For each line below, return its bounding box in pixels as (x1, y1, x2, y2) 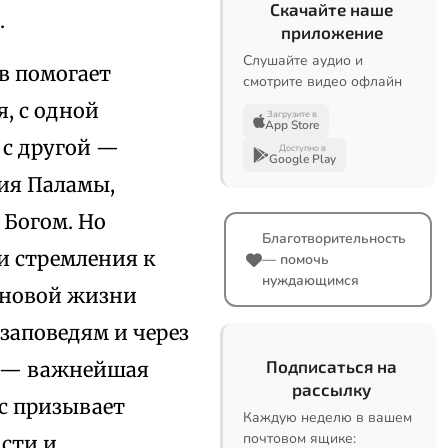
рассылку (292, 379, 371, 399)
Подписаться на (266, 356, 397, 376)
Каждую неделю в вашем (243, 408, 412, 427)
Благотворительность (262, 229, 406, 248)
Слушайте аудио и (243, 51, 363, 70)
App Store (265, 117, 319, 133)
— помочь (262, 250, 329, 269)
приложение (280, 22, 383, 42)
